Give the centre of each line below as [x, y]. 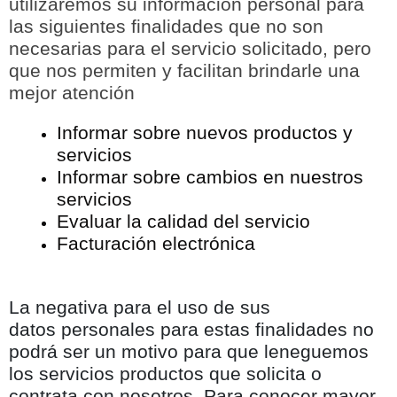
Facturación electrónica [156, 243]
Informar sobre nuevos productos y [205, 132]
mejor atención [72, 93]
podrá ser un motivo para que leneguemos [189, 351]
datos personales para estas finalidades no [191, 329]
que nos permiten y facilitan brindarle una [184, 70]
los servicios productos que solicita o [165, 374]
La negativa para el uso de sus [140, 307]
